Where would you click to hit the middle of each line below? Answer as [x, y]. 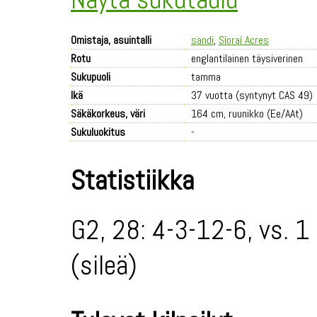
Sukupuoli [91, 77]
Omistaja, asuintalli [111, 40]
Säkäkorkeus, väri [108, 114]
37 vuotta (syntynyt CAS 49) [252, 95]
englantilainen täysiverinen [247, 58]
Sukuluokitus [98, 132]
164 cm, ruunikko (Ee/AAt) [247, 114]
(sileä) [104, 265]
